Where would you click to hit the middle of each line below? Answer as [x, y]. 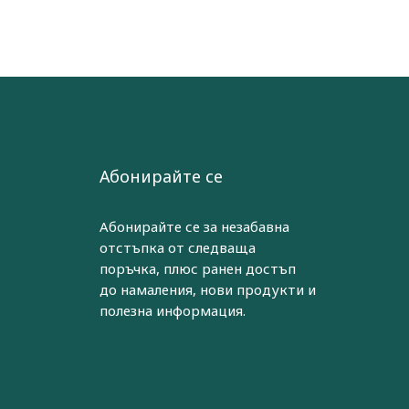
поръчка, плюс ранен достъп [197, 269]
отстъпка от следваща [177, 248]
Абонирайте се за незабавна [194, 227]
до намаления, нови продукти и [207, 290]
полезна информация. [172, 311]
